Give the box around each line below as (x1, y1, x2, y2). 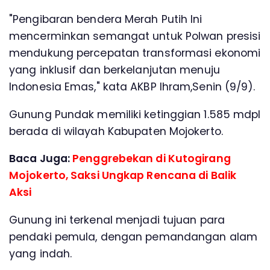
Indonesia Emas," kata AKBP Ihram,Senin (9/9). (9, 80, 256, 95)
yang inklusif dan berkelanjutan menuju (9, 63, 220, 78)
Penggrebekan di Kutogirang (72, 151, 231, 166)
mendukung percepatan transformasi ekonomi (9, 46, 261, 61)
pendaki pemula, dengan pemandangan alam (9, 229, 257, 244)
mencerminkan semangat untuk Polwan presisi (9, 29, 261, 44)
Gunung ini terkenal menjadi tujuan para (9, 212, 225, 227)
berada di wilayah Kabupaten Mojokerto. (9, 124, 223, 139)
